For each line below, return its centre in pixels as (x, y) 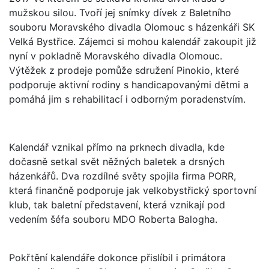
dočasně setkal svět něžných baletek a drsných (117, 161)
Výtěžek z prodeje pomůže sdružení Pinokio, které (124, 70)
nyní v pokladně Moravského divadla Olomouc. (116, 56)
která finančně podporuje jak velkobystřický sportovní (133, 190)
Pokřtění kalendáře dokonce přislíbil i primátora (117, 257)
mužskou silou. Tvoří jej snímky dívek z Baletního (120, 12)
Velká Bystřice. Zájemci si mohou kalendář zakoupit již (133, 41)
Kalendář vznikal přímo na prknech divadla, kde (117, 147)
